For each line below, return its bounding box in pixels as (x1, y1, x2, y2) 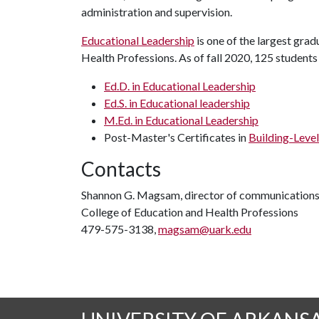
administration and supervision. (81, 5, 234, 19)
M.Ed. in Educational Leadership (104, 113, 258, 127)
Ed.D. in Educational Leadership (104, 79, 256, 93)
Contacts (81, 157, 161, 181)
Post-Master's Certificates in (104, 130, 249, 144)
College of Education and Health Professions (81, 205, 298, 219)
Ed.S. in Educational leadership (104, 96, 250, 110)
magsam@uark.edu (158, 222, 251, 236)
